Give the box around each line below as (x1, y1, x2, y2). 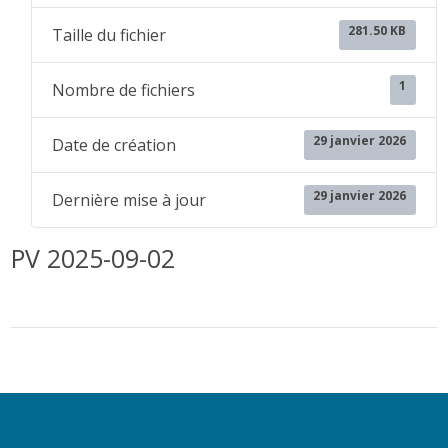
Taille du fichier (52, 24, 167, 46)
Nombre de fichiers (52, 79, 196, 101)
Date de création (52, 134, 177, 156)
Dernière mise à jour (52, 189, 207, 211)
